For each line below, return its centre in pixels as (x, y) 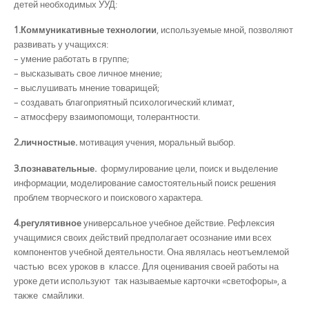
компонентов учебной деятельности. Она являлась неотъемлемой (151, 251)
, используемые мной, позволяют (225, 30)
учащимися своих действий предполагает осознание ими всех (143, 237)
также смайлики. (49, 295)
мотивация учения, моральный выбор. (157, 142)
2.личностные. (47, 142)
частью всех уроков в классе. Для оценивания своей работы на (146, 266)
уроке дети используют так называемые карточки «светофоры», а (150, 280)
